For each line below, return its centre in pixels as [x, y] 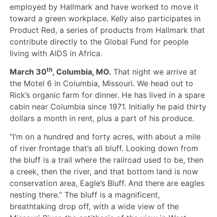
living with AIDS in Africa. [56, 53]
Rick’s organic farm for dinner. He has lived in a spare [107, 95]
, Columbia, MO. [83, 72]
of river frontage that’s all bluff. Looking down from [104, 148]
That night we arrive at [155, 72]
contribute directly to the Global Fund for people [99, 41]
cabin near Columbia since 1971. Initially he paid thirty [108, 107]
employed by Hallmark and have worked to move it [104, 7]
